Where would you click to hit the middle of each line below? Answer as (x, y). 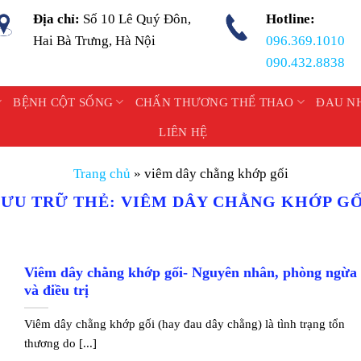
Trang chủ (102, 174)
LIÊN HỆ (183, 132)
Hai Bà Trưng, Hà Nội (95, 41)
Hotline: (290, 19)
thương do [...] (61, 343)
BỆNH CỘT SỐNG (63, 102)
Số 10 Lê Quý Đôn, (137, 19)
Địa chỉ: (58, 19)
